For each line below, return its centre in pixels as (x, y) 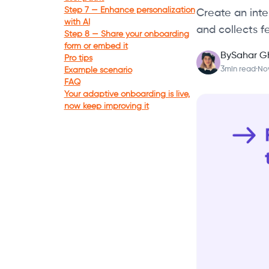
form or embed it (96, 46)
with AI (77, 22)
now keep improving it (106, 106)
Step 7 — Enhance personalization (129, 10)
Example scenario (98, 70)
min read (240, 69)
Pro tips (78, 58)
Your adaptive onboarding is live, (127, 94)
